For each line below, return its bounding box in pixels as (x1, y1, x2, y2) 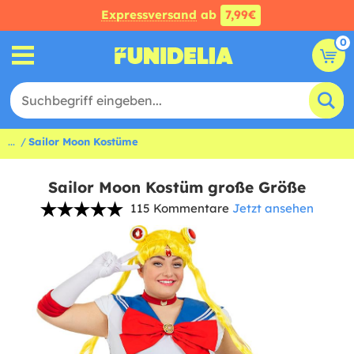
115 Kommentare (130, 201, 229, 216)
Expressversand (101, 7, 197, 22)
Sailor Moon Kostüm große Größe (48, 178, 306, 197)
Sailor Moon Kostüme (28, 135, 138, 148)
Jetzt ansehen (232, 201, 314, 216)
